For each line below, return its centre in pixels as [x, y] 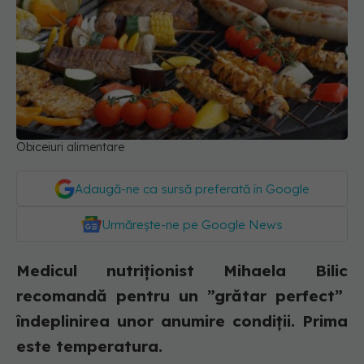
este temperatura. [89, 347]
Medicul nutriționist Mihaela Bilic [182, 271]
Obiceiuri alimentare [70, 147]
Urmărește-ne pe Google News [192, 225]
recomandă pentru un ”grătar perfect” [182, 296]
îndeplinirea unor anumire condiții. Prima [182, 321]
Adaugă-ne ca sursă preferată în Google [192, 189]
